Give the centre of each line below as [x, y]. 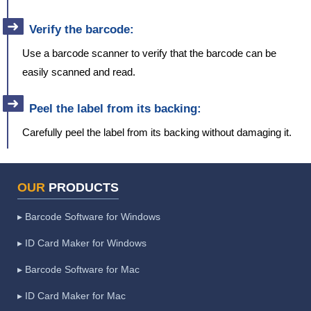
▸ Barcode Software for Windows [89, 217]
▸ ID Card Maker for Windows [82, 243]
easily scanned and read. [79, 72]
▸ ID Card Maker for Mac [72, 296]
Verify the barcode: [82, 30]
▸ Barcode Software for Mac [78, 270]
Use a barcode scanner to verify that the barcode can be [149, 53]
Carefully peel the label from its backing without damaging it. [157, 133]
